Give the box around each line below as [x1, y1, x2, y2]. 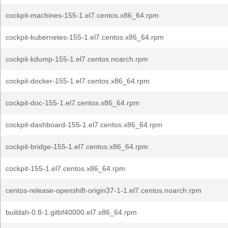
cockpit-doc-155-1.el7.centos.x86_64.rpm [6, 99, 139, 107]
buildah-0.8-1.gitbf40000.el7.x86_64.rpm [6, 208, 137, 216]
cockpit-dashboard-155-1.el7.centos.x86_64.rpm [6, 121, 162, 129]
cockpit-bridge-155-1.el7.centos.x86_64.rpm [6, 142, 148, 151]
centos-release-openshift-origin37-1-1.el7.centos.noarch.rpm [6, 186, 202, 194]
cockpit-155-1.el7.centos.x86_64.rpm [6, 164, 125, 173]
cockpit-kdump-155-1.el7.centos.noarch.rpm [6, 55, 148, 63]
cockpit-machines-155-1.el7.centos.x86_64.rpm [6, 11, 159, 19]
